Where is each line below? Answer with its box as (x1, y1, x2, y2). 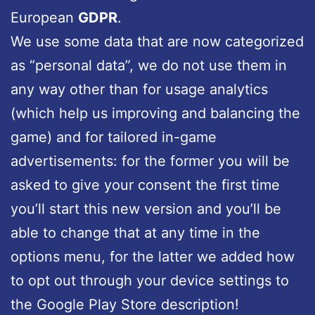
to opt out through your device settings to (11, 272, 289, 290)
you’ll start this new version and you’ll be (11, 200, 281, 218)
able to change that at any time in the (11, 224, 260, 242)
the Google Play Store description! (11, 296, 239, 314)
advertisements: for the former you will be (11, 153, 290, 170)
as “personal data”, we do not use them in (11, 57, 287, 75)
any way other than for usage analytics (11, 81, 268, 98)
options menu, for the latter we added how (11, 248, 295, 266)
